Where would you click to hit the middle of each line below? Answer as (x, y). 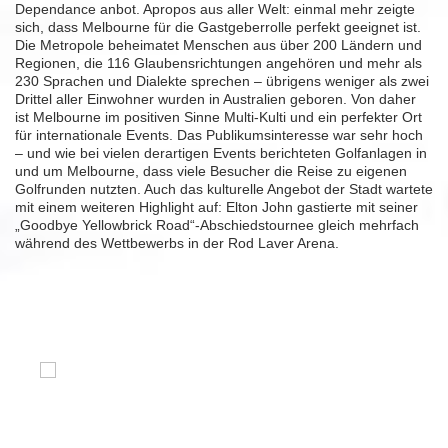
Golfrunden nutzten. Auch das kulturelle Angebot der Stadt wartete (224, 189)
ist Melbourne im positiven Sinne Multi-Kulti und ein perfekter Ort (218, 117)
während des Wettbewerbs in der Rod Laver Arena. (179, 243)
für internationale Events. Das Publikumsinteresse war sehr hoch (219, 135)
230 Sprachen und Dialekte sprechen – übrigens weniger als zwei (222, 81)
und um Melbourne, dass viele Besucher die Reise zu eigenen (211, 171)
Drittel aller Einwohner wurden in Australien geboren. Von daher (215, 99)
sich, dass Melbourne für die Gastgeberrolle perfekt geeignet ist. (218, 27)
